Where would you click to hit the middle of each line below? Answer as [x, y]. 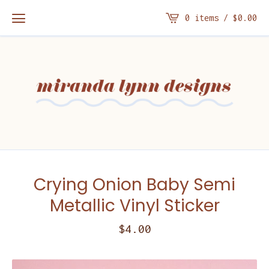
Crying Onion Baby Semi [134, 184]
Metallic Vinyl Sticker [134, 205]
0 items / [209, 17]
